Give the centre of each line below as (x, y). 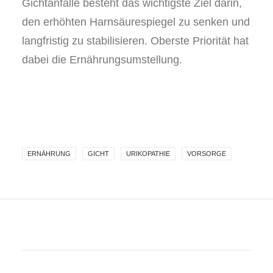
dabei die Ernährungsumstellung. (102, 60)
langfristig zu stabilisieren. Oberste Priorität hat (135, 41)
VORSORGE (207, 154)
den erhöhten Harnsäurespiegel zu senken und (136, 22)
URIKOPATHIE (148, 154)
